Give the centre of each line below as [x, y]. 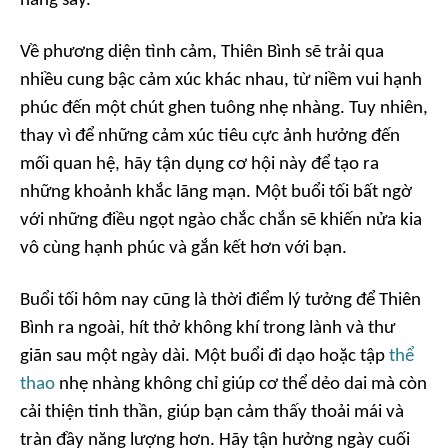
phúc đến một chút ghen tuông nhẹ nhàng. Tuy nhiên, [224, 108]
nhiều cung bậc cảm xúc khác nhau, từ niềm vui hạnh [221, 80]
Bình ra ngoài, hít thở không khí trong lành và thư [207, 328]
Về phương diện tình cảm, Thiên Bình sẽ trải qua [202, 52]
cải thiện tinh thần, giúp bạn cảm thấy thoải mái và [212, 412]
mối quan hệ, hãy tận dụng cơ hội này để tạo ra [199, 164]
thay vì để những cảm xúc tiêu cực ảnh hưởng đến [210, 136]
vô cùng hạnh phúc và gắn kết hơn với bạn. [183, 248]
